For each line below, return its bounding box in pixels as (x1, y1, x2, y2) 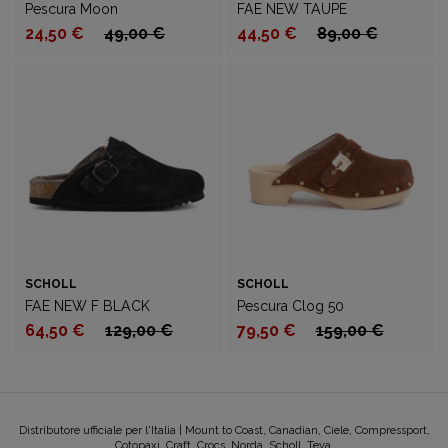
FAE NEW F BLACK (25, 298, 150, 314)
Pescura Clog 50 (236, 298, 344, 314)
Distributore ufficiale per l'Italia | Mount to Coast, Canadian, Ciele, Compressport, (18, 424, 430, 437)
